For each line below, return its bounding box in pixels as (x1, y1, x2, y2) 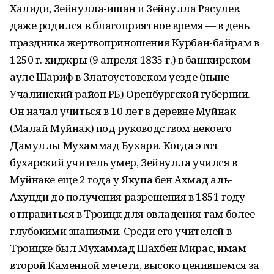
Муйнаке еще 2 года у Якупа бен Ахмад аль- (10, 172, 232, 187)
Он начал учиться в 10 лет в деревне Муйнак (10, 104, 236, 118)
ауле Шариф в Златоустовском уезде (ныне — (10, 70, 242, 84)
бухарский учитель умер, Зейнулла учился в (10, 155, 237, 169)
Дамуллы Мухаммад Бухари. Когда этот (10, 138, 219, 152)
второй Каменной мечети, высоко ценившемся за (10, 258, 259, 272)
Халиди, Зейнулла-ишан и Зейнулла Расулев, (10, 1, 241, 15)
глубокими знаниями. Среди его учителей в (10, 224, 232, 238)
